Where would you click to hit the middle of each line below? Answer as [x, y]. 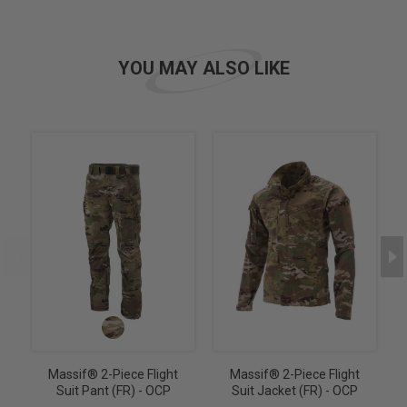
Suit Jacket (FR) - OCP [295, 390]
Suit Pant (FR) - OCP [113, 390]
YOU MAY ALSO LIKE [203, 68]
